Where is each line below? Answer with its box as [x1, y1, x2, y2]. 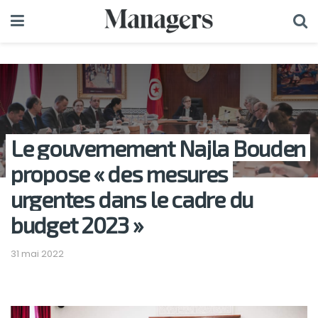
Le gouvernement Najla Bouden [11, 134, 306, 161]
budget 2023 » [11, 211, 143, 238]
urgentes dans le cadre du [11, 185, 253, 212]
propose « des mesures [11, 160, 229, 187]
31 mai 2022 [11, 246, 64, 261]
